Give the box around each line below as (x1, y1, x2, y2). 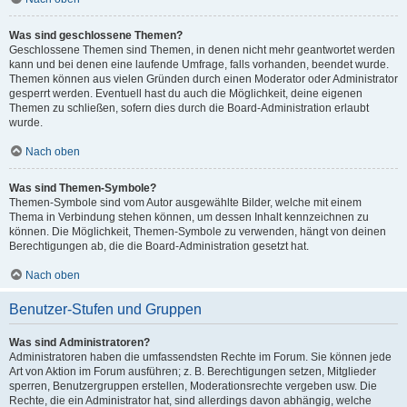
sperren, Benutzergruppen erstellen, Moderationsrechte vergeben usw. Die (9, 380, 377, 392)
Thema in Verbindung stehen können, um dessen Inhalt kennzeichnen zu (9, 211, 369, 223)
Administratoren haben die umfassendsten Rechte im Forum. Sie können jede (9, 351, 392, 363)
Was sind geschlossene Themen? (9, 29, 183, 42)
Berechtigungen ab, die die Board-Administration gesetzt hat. (9, 240, 309, 253)
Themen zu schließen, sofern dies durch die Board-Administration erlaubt (9, 102, 369, 114)
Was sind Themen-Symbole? (9, 182, 156, 194)
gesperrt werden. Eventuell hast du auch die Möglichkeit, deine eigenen (9, 87, 362, 100)
